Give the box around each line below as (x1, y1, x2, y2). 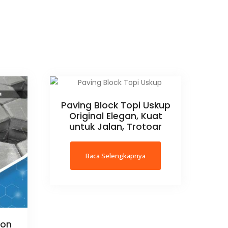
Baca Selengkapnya (85, 151, 146, 161)
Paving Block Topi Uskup (61, 99, 170, 112)
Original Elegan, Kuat (69, 110, 162, 123)
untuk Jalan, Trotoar (69, 121, 162, 133)
